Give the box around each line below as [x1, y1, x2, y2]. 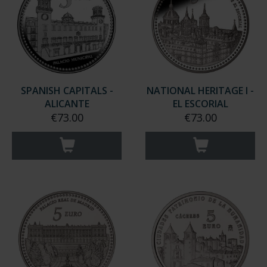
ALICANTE [44, 108, 89, 122]
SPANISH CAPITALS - [20, 95, 113, 108]
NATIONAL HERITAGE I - [147, 95, 254, 108]
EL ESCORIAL [172, 108, 228, 122]
